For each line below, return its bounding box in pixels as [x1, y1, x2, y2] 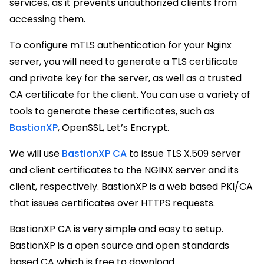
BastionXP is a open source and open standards [9, 239, 229, 252]
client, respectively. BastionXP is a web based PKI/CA [9, 180, 253, 193]
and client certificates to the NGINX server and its [9, 163, 239, 177]
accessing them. [9, 12, 85, 26]
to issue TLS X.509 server [127, 147, 241, 160]
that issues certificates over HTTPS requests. [9, 196, 215, 210]
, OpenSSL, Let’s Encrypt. [58, 121, 169, 134]
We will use [9, 147, 62, 160]
